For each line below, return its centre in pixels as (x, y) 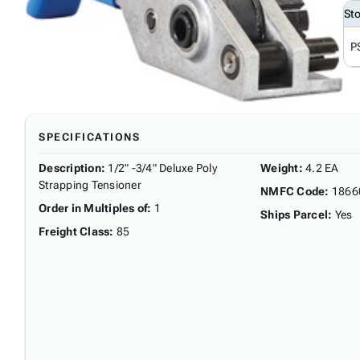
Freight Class (74, 231)
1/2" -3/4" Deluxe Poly (162, 168)
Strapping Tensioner (90, 184)
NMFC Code (293, 191)
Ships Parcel (294, 214)
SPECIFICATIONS (89, 137)
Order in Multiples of (93, 208)
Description (70, 168)
